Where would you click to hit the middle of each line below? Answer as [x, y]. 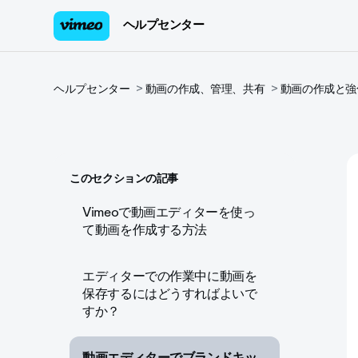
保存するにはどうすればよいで [170, 294]
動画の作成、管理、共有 [205, 89]
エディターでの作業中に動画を [170, 276]
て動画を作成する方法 [145, 230]
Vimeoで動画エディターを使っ [169, 212]
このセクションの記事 [124, 179]
